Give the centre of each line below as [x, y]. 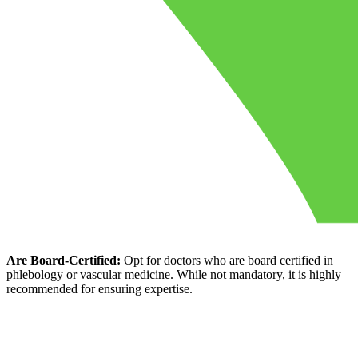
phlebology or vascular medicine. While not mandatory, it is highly [174, 274]
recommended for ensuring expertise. [99, 288]
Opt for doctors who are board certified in [227, 260]
